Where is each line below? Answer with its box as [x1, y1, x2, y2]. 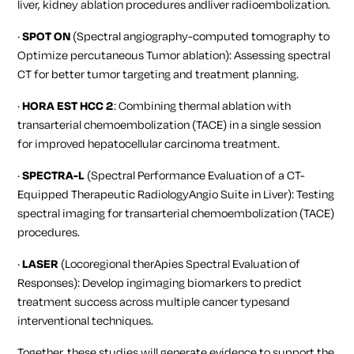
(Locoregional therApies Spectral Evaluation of [58, 255, 301, 273]
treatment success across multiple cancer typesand [17, 293, 291, 311]
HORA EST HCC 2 [22, 97, 115, 115]
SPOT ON [22, 28, 71, 45]
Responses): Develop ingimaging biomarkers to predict [17, 274, 303, 292]
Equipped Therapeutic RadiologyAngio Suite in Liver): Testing [17, 186, 335, 203]
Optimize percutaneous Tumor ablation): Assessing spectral [17, 47, 331, 64]
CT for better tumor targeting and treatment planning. [17, 66, 299, 83]
